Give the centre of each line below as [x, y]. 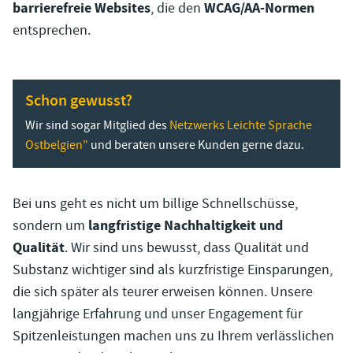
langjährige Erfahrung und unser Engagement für [158, 314]
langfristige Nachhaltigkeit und [186, 225]
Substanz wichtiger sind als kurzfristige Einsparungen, [173, 269]
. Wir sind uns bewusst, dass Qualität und [187, 247]
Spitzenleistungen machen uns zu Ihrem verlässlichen [173, 336]
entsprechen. [52, 30]
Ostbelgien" [57, 145]
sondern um [50, 225]
